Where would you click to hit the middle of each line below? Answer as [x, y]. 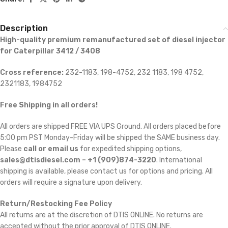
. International [179, 160]
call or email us [51, 149]
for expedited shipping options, [130, 149]
